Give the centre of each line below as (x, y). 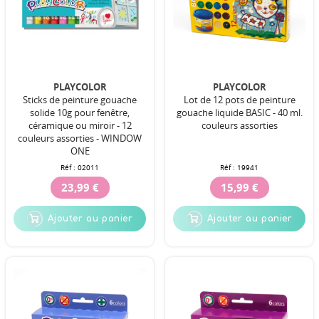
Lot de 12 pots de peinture (239, 99)
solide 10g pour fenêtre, (80, 112)
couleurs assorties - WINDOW (80, 138)
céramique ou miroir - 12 (80, 125)
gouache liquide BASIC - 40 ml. (239, 112)
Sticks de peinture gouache (80, 99)
